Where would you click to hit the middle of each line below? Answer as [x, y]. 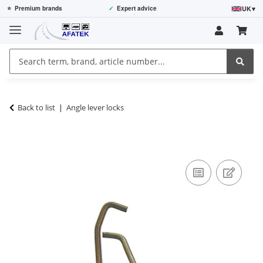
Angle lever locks [95, 107]
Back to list [36, 107]
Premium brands [38, 8]
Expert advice [136, 8]
